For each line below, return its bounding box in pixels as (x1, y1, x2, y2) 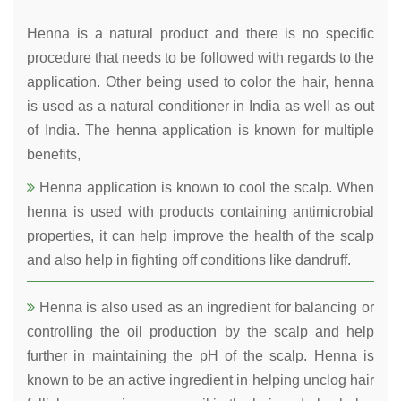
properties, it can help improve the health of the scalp (27, 228, 374, 244)
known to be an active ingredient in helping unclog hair (27, 372, 374, 388)
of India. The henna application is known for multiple (27, 123, 374, 139)
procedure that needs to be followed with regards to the (27, 50, 374, 66)
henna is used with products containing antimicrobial (27, 204, 374, 220)
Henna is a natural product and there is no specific (27, 26, 374, 42)
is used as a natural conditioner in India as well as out (27, 98, 374, 115)
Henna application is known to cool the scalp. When (35, 180, 374, 196)
